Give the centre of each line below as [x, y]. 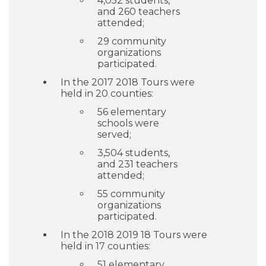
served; [114, 134]
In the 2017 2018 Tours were [128, 82]
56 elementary [132, 112]
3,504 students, [134, 153]
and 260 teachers [139, 12]
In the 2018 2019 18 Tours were [134, 235]
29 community [132, 41]
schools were [128, 123]
